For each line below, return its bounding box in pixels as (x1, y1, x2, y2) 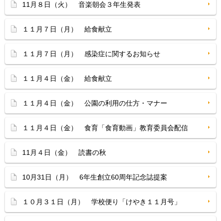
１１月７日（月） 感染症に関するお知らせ (22, 50, 160, 58)
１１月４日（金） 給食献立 (22, 74, 112, 82)
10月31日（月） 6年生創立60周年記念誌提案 (22, 173, 167, 181)
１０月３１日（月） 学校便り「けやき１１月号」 (22, 198, 181, 206)
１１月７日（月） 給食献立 (22, 25, 112, 33)
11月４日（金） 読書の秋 (22, 148, 106, 156)
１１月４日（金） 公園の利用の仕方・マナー (22, 99, 167, 107)
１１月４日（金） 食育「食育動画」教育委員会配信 (22, 124, 188, 132)
